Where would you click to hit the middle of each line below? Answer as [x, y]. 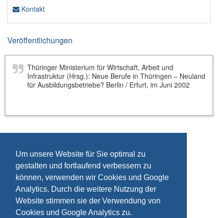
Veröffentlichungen [40, 40]
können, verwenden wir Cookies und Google [92, 178]
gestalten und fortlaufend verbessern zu [83, 166]
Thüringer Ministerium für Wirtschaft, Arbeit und [100, 67]
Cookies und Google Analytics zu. [74, 213]
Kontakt [32, 9]
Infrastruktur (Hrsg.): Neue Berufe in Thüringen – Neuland [116, 76]
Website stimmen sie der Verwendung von [88, 201]
